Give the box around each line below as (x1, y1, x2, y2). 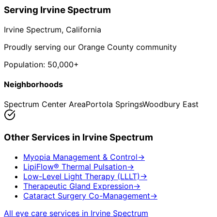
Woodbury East (142, 99, 199, 109)
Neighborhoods (4, 79, 63, 90)
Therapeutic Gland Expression (23, 181, 133, 191)
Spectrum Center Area (4, 99, 86, 109)
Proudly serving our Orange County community (4, 42, 177, 52)
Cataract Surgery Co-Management (23, 190, 150, 201)
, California (62, 24, 101, 34)
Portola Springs (86, 99, 142, 109)
